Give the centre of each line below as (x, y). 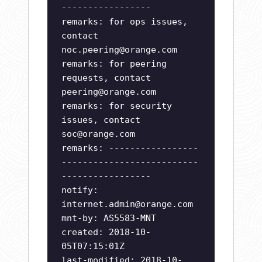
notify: (80, 190)
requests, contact (106, 78)
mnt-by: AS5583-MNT (109, 218)
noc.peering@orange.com (119, 50)
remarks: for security (117, 106)
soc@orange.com (98, 134)
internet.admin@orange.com (127, 204)
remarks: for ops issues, (125, 22)
